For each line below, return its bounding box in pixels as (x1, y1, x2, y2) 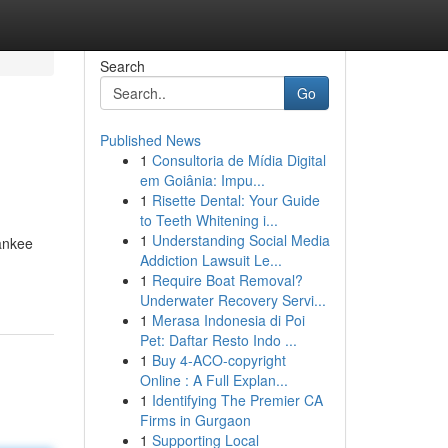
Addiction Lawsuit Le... (139, 250, 282, 270)
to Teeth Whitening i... (139, 210, 278, 230)
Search (99, 56, 145, 76)
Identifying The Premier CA (151, 390, 323, 410)
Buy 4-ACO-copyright (151, 350, 286, 370)
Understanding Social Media (151, 230, 330, 250)
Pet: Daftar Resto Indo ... (139, 330, 297, 350)
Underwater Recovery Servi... (139, 290, 326, 310)
